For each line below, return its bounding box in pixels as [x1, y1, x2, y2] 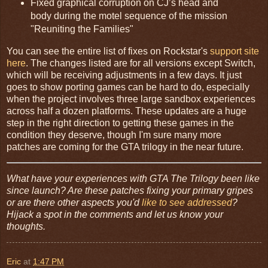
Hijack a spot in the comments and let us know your [7, 209, 223, 220]
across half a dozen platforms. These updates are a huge [7, 105, 246, 116]
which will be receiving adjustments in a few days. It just [7, 69, 242, 80]
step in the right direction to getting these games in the [7, 117, 234, 128]
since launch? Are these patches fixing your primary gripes [7, 185, 253, 196]
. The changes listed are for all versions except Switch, [26, 57, 255, 68]
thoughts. [7, 221, 45, 232]
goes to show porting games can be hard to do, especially [7, 81, 249, 92]
